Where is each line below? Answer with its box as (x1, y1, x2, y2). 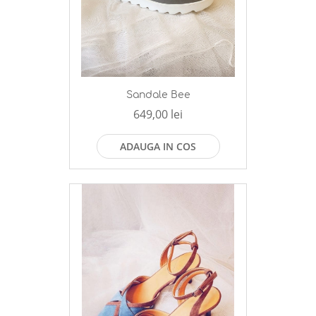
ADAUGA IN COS (120, 140, 196, 154)
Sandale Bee (126, 90, 190, 101)
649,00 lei (133, 107, 183, 123)
